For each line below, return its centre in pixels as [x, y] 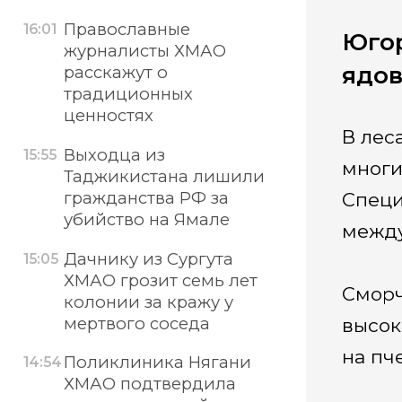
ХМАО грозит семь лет [160, 280]
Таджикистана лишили [164, 176]
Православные [127, 30]
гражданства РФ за [146, 197]
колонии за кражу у [148, 301]
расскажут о [115, 73]
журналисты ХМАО [144, 51]
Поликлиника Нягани [157, 363]
